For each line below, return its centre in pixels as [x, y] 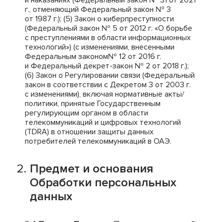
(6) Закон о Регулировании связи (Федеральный [110, 75]
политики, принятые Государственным [93, 104]
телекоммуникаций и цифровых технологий [103, 122]
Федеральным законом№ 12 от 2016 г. [93, 56]
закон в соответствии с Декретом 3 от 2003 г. [108, 85]
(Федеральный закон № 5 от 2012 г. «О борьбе [109, 28]
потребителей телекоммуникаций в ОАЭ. [98, 141]
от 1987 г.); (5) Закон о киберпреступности [99, 19]
